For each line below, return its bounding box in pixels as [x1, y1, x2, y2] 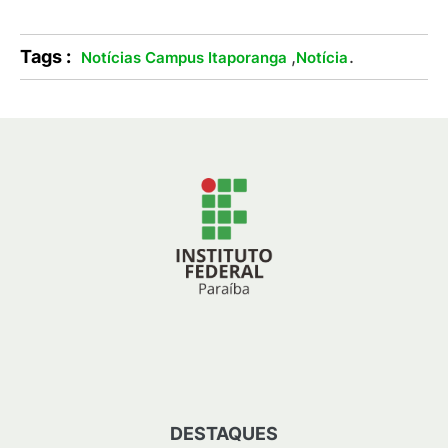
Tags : [20, 46, 71, 67]
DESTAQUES [170, 423, 278, 444]
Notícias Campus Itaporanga [81, 48, 287, 67]
